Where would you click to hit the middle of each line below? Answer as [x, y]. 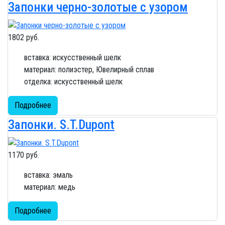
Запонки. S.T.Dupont [61, 125]
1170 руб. [24, 155]
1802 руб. [24, 38]
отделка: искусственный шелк [73, 82]
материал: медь [50, 187]
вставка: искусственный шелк [73, 58]
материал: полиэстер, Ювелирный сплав [89, 70]
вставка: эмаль [48, 175]
